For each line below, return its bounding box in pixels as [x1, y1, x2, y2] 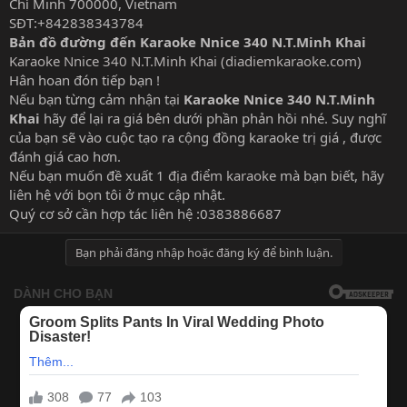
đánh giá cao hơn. [9, 146, 121, 165]
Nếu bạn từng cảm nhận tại [9, 89, 184, 108]
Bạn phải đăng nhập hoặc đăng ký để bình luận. [74, 243, 333, 261]
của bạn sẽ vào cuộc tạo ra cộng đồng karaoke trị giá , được [9, 127, 382, 146]
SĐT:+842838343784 [9, 13, 144, 32]
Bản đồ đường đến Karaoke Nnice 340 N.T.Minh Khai [9, 32, 366, 51]
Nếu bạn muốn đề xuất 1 [9, 165, 168, 184]
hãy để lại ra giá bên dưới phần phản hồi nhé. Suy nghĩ [44, 108, 386, 127]
